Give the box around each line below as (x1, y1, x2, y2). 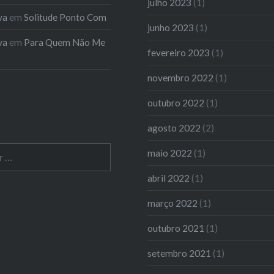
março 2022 (147, 197, 198, 209)
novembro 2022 (147, 72, 214, 83)
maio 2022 (147, 147, 193, 158)
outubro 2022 (147, 97, 205, 108)
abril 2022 (147, 172, 190, 183)
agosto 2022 (147, 122, 201, 133)
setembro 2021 (147, 247, 212, 259)
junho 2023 (147, 21, 194, 33)
